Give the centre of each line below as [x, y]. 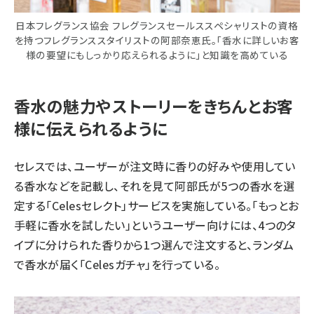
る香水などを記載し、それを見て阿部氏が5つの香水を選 [155, 186]
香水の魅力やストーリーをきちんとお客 [154, 106]
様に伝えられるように [91, 129]
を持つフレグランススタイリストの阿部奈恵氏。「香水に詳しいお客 [157, 40]
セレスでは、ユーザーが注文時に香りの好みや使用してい [155, 166]
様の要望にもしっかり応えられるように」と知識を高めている [157, 55]
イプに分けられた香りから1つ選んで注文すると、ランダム [154, 245]
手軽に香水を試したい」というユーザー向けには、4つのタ [155, 225]
